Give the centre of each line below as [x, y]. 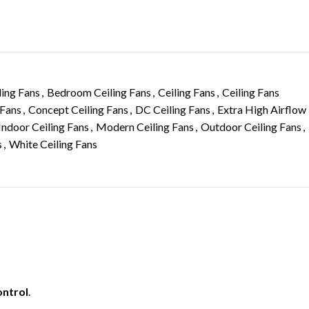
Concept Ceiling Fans [78, 109]
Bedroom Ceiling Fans [99, 92]
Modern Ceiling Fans [145, 127]
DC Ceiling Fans [173, 109]
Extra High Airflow [262, 109]
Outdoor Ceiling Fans [251, 127]
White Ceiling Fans [53, 144]
